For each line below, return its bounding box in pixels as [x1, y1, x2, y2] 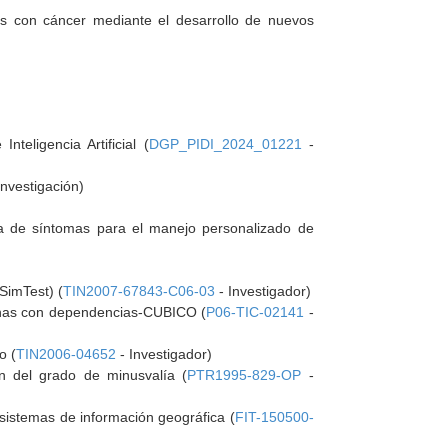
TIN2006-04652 [16, 346, 117, 362]
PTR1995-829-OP [187, 367, 302, 383]
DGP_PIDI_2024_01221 [148, 136, 302, 152]
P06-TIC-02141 [206, 304, 305, 320]
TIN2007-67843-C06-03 [63, 283, 216, 299]
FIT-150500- [234, 409, 314, 425]
